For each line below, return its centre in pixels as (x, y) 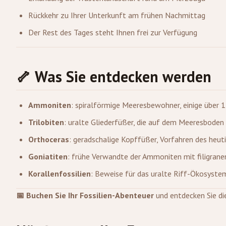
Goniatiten (48, 156)
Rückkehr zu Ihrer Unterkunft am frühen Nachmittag (117, 15)
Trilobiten (46, 122)
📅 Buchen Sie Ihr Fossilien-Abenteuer (85, 195)
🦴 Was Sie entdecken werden (114, 76)
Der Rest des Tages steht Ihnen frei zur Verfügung (113, 32)
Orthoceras (49, 139)
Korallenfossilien (60, 174)
